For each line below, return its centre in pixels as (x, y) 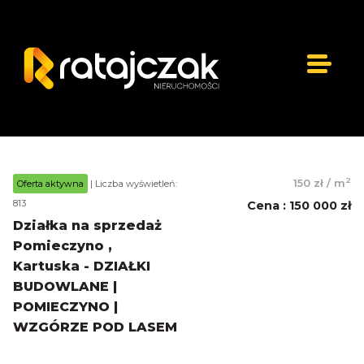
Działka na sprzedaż (87, 226)
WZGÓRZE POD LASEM (95, 327)
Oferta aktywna (50, 184)
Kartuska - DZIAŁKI (82, 266)
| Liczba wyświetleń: (132, 184)
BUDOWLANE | (65, 287)
